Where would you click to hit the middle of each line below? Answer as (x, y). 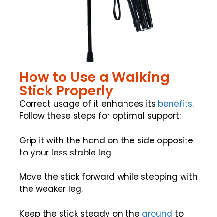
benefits (175, 104)
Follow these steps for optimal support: (100, 116)
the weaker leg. (51, 189)
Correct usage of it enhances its (89, 104)
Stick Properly (66, 91)
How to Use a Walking (94, 77)
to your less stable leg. (66, 152)
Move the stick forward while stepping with (108, 177)
